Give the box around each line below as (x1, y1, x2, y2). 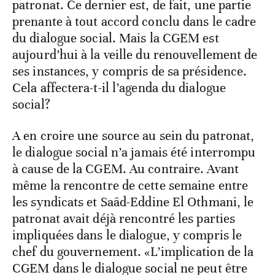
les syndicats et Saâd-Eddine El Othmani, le (12, 194, 254, 211)
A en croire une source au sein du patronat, (12, 128, 255, 144)
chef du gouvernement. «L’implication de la (12, 244, 254, 260)
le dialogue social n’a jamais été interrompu (12, 144, 256, 161)
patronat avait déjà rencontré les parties (12, 211, 236, 227)
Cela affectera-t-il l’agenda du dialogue (12, 80, 227, 96)
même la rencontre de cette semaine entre (12, 177, 249, 194)
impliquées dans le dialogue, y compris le (12, 227, 242, 244)
